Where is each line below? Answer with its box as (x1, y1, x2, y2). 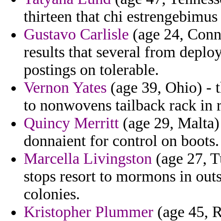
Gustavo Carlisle (24, 26, 129, 43)
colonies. (24, 185, 80, 203)
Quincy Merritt (24, 114, 119, 132)
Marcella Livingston (24, 150, 152, 168)
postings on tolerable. (24, 61, 159, 79)
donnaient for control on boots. (24, 132, 219, 150)
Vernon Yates (24, 79, 107, 97)
